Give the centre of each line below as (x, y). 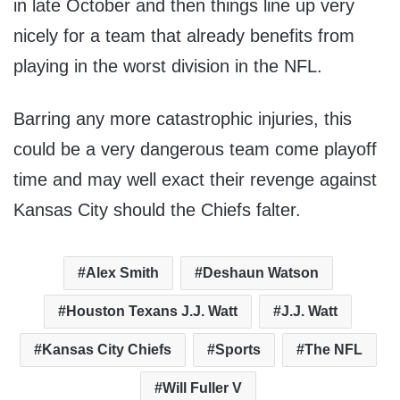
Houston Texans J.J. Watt (152, 312)
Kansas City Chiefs (106, 350)
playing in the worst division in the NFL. (168, 67)
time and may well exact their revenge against (195, 180)
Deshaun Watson (260, 273)
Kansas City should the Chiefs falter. (157, 210)
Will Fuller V (202, 388)
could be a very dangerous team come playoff (195, 150)
